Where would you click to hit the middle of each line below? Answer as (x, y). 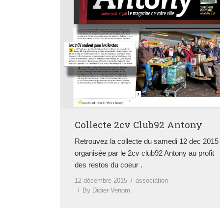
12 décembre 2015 (101, 181)
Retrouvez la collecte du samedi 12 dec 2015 (147, 141)
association (152, 181)
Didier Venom (111, 191)
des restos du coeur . (109, 165)
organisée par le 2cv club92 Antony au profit (144, 153)
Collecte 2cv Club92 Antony (138, 125)
